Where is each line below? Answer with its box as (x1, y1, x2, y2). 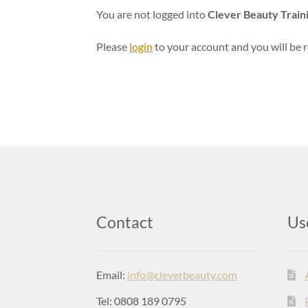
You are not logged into (96, 7, 208, 21)
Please (96, 40, 130, 54)
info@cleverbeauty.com (127, 267, 238, 281)
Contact (96, 213, 154, 232)
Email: (96, 267, 128, 281)
